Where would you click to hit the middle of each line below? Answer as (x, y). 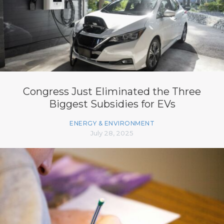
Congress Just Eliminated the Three (112, 91)
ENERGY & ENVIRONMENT (112, 123)
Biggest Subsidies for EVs (112, 104)
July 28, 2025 (112, 133)
